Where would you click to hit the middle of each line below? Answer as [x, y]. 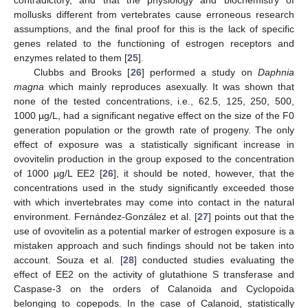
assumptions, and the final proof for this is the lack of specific [154, 29]
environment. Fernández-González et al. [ [106, 216]
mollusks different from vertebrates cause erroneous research [154, 14]
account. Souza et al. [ [68, 260]
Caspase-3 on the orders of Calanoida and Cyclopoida [154, 288]
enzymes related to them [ [70, 57]
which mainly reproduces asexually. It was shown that [169, 86]
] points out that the [251, 216]
